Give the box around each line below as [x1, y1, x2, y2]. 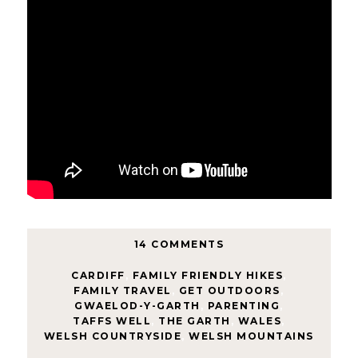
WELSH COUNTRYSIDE [43, 329, 182, 342]
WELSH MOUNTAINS [189, 329, 314, 342]
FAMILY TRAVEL [74, 284, 172, 296]
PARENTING [207, 299, 280, 312]
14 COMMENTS [133, 237, 225, 250]
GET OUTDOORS [178, 284, 280, 296]
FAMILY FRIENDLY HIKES [132, 268, 284, 281]
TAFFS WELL [73, 314, 152, 327]
